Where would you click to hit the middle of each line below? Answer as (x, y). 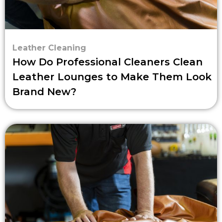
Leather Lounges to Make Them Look (112, 77)
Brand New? (44, 91)
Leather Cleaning (49, 48)
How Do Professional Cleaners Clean (108, 62)
